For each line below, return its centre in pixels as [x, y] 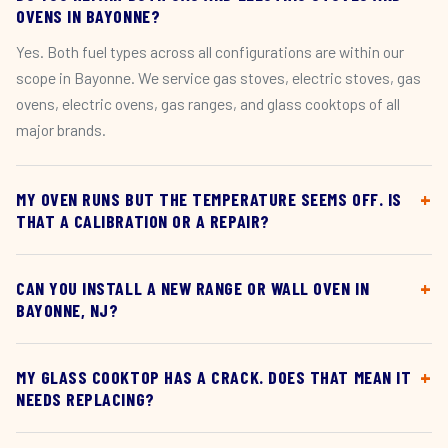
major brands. [61, 129]
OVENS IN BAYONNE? [88, 16]
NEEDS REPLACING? [85, 399]
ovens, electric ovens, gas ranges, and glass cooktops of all [208, 103]
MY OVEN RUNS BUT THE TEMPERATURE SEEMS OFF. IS [209, 199]
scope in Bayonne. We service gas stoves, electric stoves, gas [218, 77]
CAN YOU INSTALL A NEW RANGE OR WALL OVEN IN [193, 288]
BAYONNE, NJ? [67, 310]
